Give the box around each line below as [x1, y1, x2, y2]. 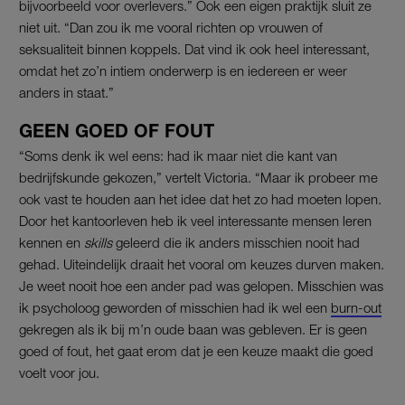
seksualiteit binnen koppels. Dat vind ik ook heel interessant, [19, 40, 370, 57]
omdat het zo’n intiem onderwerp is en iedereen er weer [19, 61, 347, 79]
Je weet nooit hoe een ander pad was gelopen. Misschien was [19, 277, 383, 294]
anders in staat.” [19, 83, 114, 100]
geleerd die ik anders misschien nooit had [112, 233, 360, 250]
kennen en [19, 233, 80, 250]
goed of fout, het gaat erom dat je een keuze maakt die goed [19, 342, 373, 359]
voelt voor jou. [19, 363, 99, 381]
